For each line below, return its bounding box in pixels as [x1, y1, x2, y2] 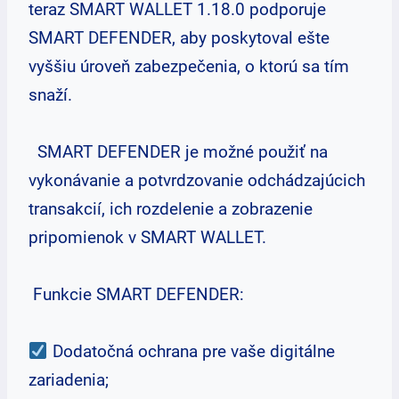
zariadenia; [28, 370, 109, 390]
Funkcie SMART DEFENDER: [28, 284, 244, 305]
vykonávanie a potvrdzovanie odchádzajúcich [28, 170, 365, 191]
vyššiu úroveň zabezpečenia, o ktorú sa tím [28, 56, 349, 77]
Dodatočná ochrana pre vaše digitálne [47, 341, 335, 362]
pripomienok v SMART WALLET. [28, 227, 266, 248]
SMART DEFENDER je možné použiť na [28, 142, 328, 162]
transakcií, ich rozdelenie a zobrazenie [28, 199, 313, 219]
